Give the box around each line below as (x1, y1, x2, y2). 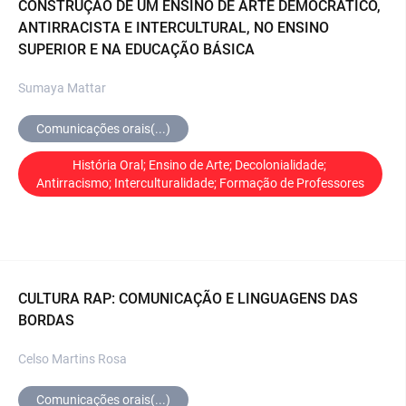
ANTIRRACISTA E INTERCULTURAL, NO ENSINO (18, 18, 329, 36)
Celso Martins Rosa (18, 351, 127, 366)
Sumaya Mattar (18, 80, 106, 95)
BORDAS (18, 311, 74, 329)
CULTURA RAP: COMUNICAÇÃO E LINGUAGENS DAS (18, 289, 358, 307)
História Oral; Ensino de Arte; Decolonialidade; (72, 157, 329, 172)
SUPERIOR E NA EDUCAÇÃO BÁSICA (18, 40, 255, 58)
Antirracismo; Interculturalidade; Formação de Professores (36, 175, 364, 190)
